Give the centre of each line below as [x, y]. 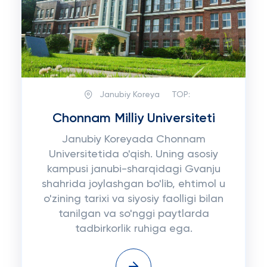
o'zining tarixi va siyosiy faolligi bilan [133, 199]
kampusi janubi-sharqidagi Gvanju [133, 169]
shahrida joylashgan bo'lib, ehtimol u [133, 184]
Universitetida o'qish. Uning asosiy [133, 154]
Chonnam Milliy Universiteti [133, 119]
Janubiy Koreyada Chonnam [133, 139]
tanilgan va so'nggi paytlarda [133, 214]
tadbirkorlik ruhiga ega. [133, 229]
